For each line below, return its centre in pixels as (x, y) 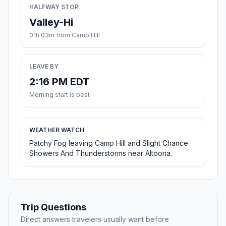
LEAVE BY (44, 67)
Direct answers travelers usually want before (95, 219)
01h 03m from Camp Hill (65, 35)
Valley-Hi (51, 22)
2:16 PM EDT (60, 82)
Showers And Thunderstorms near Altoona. (101, 153)
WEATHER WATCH (57, 130)
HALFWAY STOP (54, 7)
